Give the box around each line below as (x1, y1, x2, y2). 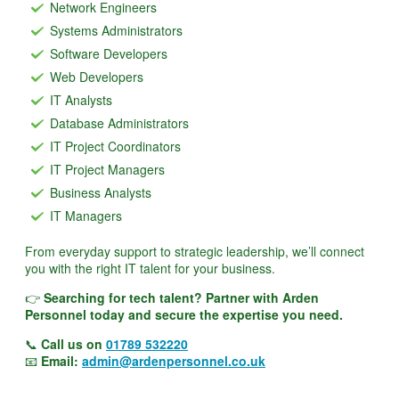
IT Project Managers (50, 160, 165, 179)
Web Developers (50, 68, 143, 86)
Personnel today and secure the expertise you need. (25, 305, 343, 324)
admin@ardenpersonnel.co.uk (82, 352, 265, 370)
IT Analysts (50, 91, 112, 110)
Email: (41, 352, 82, 370)
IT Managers (50, 207, 122, 225)
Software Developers (50, 45, 167, 63)
